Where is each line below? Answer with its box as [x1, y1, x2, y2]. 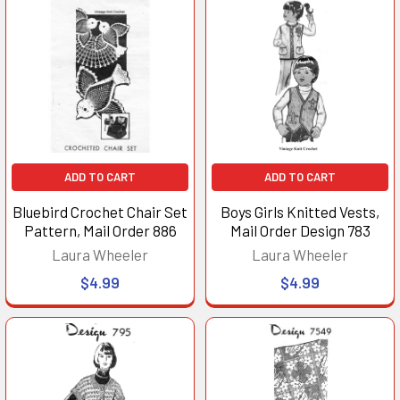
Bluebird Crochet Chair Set [12, 202, 187, 221]
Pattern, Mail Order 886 [23, 221, 177, 239]
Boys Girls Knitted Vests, [221, 202, 379, 221]
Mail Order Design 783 [229, 221, 371, 239]
